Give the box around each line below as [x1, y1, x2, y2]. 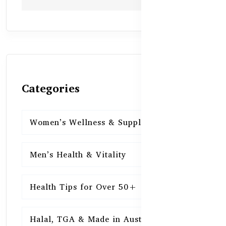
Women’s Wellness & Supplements [30, 115, 169, 129]
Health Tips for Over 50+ [30, 180, 137, 193]
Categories [22, 79, 80, 97]
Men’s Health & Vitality [30, 147, 126, 161]
